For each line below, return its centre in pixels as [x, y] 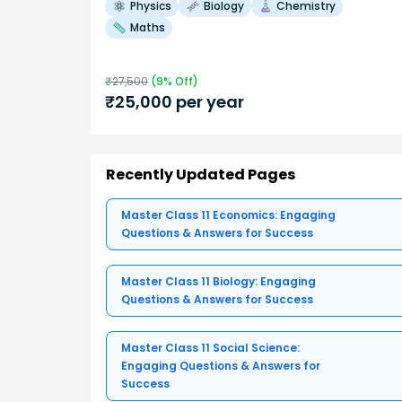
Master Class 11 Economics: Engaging [228, 215]
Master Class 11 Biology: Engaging [218, 282]
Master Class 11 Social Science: [210, 348]
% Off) [181, 81]
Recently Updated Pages [201, 175]
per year [208, 101]
